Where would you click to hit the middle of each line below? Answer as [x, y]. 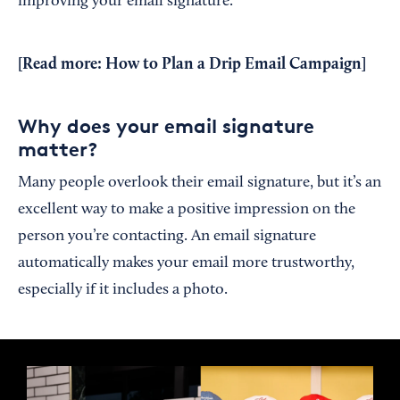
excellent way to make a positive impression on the [187, 210]
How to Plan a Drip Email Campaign [233, 64]
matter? [58, 149]
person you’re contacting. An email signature [167, 237]
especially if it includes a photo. [123, 290]
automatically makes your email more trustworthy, [186, 263]
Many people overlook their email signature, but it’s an [200, 183]
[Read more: [62, 64]
